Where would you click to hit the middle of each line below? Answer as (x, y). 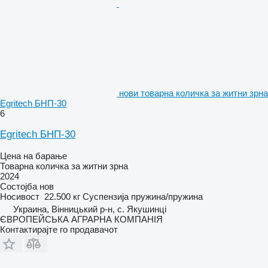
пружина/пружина (167, 196)
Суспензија (106, 196)
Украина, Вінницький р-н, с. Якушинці (90, 209)
